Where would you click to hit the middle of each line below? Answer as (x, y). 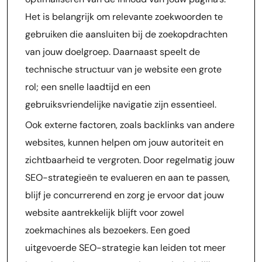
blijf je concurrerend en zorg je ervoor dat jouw (125, 195)
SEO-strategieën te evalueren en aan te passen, (127, 177)
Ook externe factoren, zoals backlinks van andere (130, 125)
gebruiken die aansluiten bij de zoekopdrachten (126, 34)
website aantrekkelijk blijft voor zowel (105, 213)
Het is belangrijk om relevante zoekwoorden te (124, 17)
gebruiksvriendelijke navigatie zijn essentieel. (121, 104)
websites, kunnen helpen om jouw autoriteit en (124, 142)
